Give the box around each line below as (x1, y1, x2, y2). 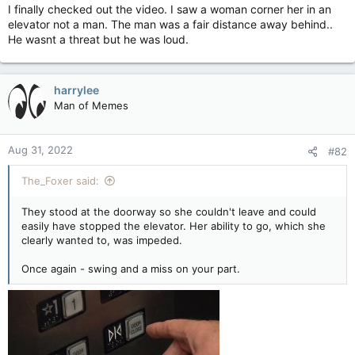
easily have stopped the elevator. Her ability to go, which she (21, 219, 326, 232)
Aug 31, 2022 (8, 143, 73, 156)
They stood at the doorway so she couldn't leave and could (21, 205, 316, 218)
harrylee (54, 83, 99, 97)
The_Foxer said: (21, 174, 99, 187)
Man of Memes (54, 99, 128, 112)
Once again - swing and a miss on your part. (21, 262, 240, 275)
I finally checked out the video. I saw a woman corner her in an (8, 2, 331, 16)
